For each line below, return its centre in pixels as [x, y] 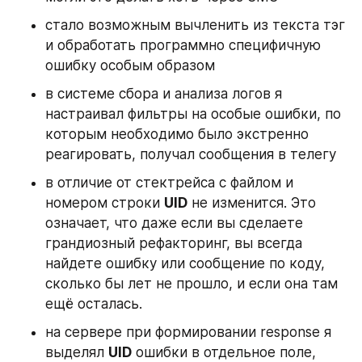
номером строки [105, 203]
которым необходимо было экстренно [177, 135]
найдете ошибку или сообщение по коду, [185, 264]
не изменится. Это [252, 203]
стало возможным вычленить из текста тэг [195, 25]
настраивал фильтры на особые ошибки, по [193, 114]
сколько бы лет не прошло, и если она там [192, 284]
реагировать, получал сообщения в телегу [191, 155]
